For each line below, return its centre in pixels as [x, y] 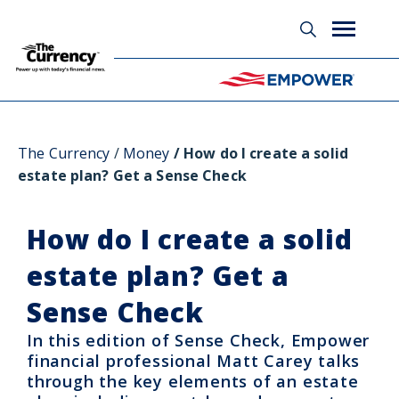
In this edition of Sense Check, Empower [199, 340]
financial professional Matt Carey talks [194, 361]
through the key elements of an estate [193, 381]
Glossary [320, 113]
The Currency [64, 153]
